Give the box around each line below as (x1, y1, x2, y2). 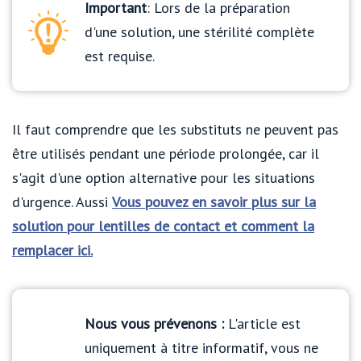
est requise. (85, 47, 155, 66)
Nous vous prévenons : (85, 314, 224, 334)
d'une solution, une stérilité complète (85, 23, 314, 42)
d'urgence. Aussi (12, 193, 112, 212)
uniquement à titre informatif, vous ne (85, 338, 318, 358)
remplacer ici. (12, 241, 93, 260)
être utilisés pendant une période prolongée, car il (12, 144, 319, 164)
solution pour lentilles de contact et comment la (12, 217, 314, 236)
